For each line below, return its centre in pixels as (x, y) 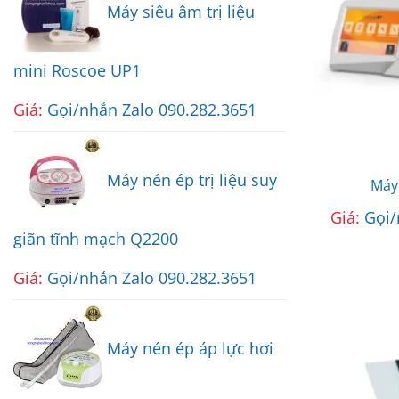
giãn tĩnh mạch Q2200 (96, 239)
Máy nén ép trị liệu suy (192, 180)
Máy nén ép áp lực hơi (190, 349)
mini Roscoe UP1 (77, 71)
